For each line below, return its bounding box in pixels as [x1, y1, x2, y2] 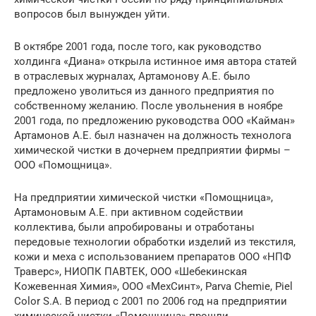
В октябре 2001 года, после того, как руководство [14, 40, 262, 53]
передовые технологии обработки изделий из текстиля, [14, 236, 296, 248]
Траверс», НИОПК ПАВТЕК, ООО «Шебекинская [14, 265, 247, 278]
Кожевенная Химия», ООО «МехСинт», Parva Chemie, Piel [14, 280, 293, 293]
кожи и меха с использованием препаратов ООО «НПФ [14, 250, 291, 263]
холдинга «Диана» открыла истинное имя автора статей [14, 55, 297, 68]
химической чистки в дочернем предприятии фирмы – [14, 144, 291, 157]
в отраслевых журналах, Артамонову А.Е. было [14, 70, 250, 83]
